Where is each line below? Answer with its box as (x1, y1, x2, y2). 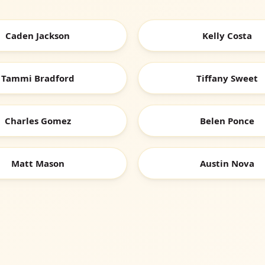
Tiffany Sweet (196, 72, 258, 85)
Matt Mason (11, 157, 64, 170)
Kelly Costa (202, 30, 253, 42)
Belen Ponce (200, 115, 255, 127)
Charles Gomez (4, 115, 71, 127)
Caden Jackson (5, 30, 70, 42)
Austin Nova (200, 157, 255, 170)
